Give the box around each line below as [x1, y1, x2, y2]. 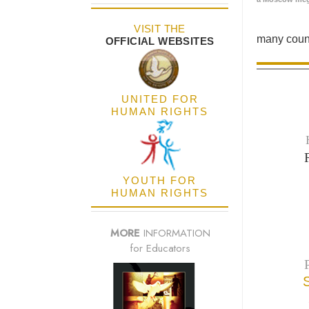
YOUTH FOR [123, 175, 197, 187]
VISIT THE [134, 23, 186, 35]
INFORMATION [139, 226, 210, 241]
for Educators [130, 241, 190, 257]
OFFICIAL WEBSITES [105, 35, 215, 48]
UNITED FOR [121, 93, 199, 106]
